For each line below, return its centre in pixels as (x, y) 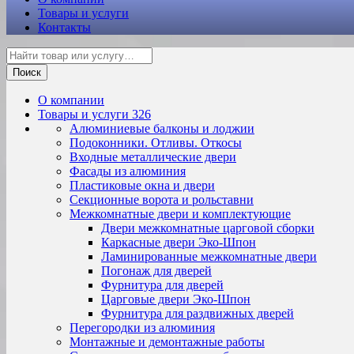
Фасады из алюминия (128, 171)
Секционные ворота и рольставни (162, 200)
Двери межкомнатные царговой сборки (208, 228)
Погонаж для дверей (156, 271)
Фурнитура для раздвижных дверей (198, 313)
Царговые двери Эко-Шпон (176, 299)
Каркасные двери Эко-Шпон (179, 242)
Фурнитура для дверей (162, 285)
